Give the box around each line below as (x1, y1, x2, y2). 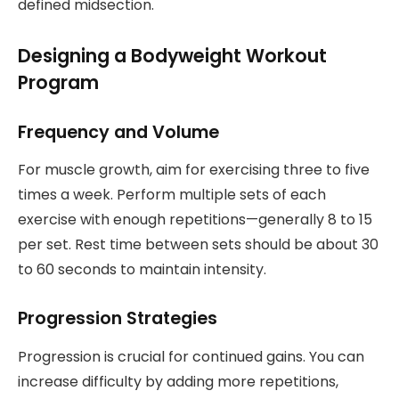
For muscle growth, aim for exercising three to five (18, 159, 370, 181)
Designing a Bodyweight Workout (18, 42, 327, 69)
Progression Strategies (18, 306, 217, 331)
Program (18, 69, 99, 95)
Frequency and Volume (18, 119, 219, 144)
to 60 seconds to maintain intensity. (18, 259, 266, 281)
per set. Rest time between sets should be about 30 (18, 234, 379, 256)
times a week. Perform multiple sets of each (18, 184, 326, 206)
